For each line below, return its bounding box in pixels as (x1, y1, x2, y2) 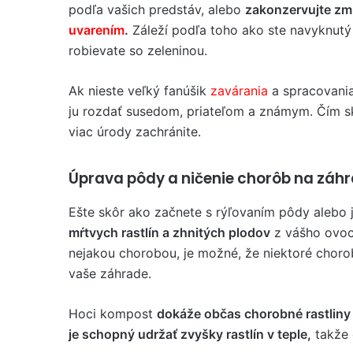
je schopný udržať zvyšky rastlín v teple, (69, 325, 311, 342)
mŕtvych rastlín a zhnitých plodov (69, 224, 270, 240)
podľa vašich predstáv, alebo (69, 2, 245, 17)
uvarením (69, 22, 124, 38)
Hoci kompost (69, 305, 157, 321)
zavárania (210, 83, 272, 98)
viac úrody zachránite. (69, 124, 201, 139)
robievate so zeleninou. (69, 43, 207, 58)
